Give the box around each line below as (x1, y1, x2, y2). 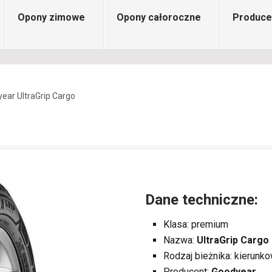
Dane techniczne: (145, 191, 258, 208)
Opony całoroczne (117, 12, 201, 23)
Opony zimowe (18, 12, 85, 23)
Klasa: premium (163, 219, 228, 230)
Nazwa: (163, 234, 197, 246)
